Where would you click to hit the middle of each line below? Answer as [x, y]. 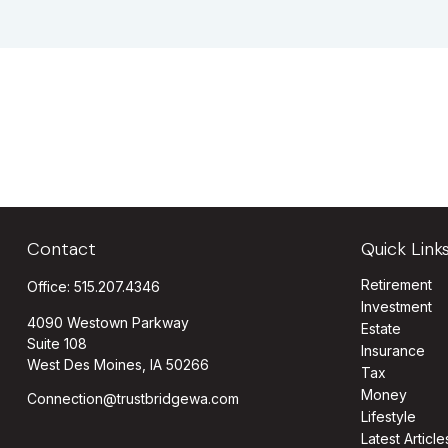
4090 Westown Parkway [107, 322]
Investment [397, 306]
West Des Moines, [86, 364]
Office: [50, 286]
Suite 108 [56, 343]
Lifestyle [389, 416]
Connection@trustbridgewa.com [132, 398]
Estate [381, 328]
